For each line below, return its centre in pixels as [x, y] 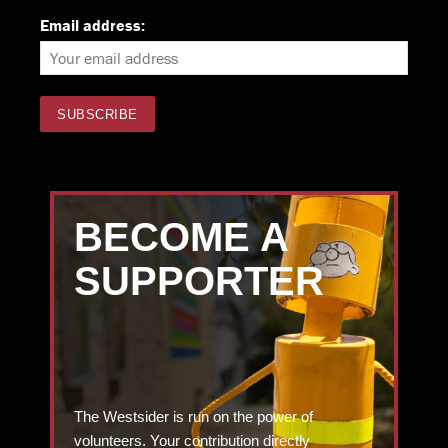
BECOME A [181, 237]
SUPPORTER [199, 281]
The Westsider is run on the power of [193, 417]
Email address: [92, 25]
